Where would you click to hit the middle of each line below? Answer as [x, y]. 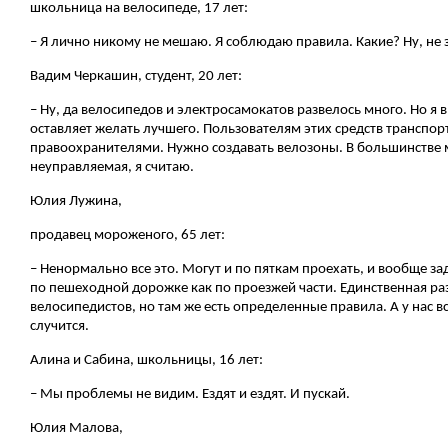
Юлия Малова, [76, 428]
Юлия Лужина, [76, 201]
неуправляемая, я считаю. [112, 167]
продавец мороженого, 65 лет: [127, 235]
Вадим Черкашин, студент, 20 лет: [136, 76]
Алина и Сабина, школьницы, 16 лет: [146, 360]
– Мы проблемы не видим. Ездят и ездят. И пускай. [190, 394]
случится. [59, 326]
